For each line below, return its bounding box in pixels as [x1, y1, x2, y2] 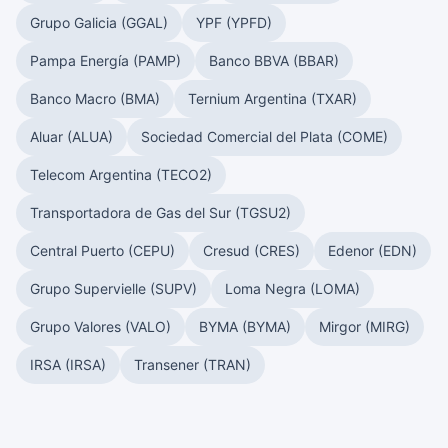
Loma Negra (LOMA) [225, 280, 360, 297]
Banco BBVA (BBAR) [209, 52, 339, 69]
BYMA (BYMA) [199, 318, 291, 335]
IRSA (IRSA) [30, 356, 106, 373]
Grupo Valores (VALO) [30, 318, 171, 335]
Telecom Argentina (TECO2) [30, 166, 212, 183]
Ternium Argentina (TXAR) [188, 90, 357, 107]
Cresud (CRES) [203, 242, 300, 259]
